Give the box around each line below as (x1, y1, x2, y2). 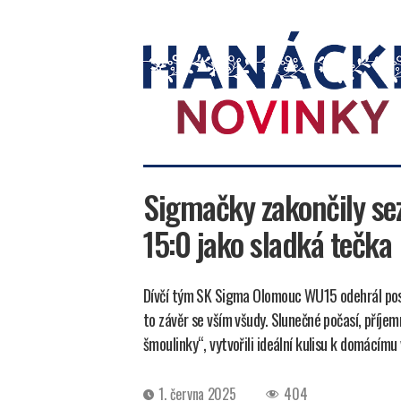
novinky (142, 150, 187, 175)
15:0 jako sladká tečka (143, 218, 392, 267)
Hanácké (142, 131, 192, 155)
